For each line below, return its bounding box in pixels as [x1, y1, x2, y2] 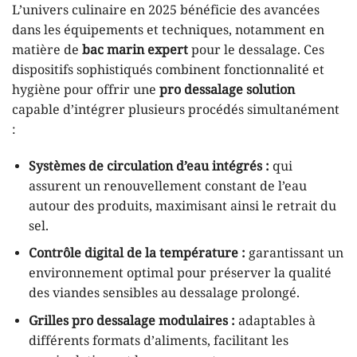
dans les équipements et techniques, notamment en [12, 22, 324, 39]
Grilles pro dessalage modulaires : [28, 312, 235, 330]
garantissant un [245, 245, 343, 263]
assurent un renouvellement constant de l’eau [28, 178, 307, 195]
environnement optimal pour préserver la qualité [28, 265, 331, 283]
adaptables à [234, 312, 316, 330]
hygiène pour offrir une [12, 81, 159, 99]
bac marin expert [82, 41, 188, 59]
